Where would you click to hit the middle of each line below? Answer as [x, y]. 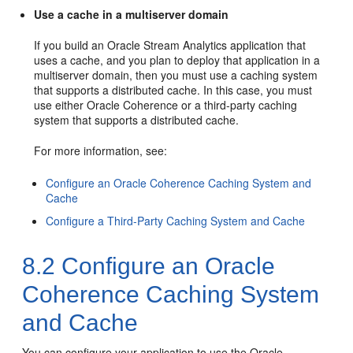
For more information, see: [101, 150]
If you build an [71, 45]
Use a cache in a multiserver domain [132, 14]
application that [267, 45]
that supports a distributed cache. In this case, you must [173, 90]
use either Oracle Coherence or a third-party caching [166, 105]
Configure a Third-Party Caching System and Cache [176, 221]
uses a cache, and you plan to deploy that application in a [177, 60]
